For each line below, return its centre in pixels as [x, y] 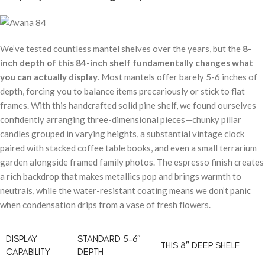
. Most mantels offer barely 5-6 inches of [177, 77]
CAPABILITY [28, 252]
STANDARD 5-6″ [109, 239]
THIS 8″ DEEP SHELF [200, 245]
